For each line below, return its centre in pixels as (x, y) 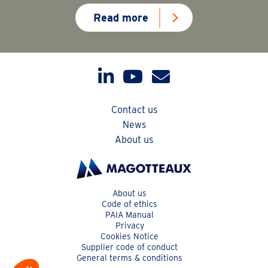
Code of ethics (130, 204)
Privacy (130, 226)
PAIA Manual (130, 215)
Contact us (134, 110)
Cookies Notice (130, 237)
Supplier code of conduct (130, 247)
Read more (121, 18)
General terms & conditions (130, 258)
